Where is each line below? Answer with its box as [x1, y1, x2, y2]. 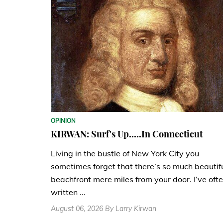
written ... [51, 187, 86, 197]
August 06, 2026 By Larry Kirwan [51, 204, 156, 213]
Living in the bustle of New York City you [51, 148, 199, 158]
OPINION [51, 116, 76, 124]
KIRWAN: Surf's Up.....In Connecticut [51, 127, 203, 140]
